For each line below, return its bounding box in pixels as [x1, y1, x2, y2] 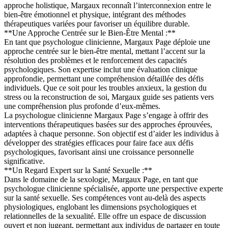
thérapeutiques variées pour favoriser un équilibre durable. [4, 19, 190, 28]
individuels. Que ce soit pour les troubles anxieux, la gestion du [4, 83, 207, 92]
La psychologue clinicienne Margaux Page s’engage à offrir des [4, 110, 208, 120]
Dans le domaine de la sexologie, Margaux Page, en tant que [4, 175, 198, 184]
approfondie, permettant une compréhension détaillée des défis [4, 74, 204, 83]
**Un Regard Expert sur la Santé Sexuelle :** [4, 165, 152, 175]
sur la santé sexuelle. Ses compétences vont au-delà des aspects [4, 193, 206, 202]
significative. [4, 156, 45, 165]
